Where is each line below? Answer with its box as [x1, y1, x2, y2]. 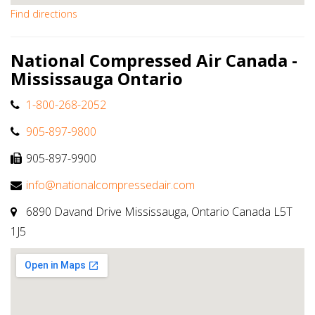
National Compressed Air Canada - [11, 49, 297, 72]
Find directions [11, 7, 77, 21]
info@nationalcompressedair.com [26, 177, 195, 193]
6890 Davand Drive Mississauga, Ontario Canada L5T [23, 204, 292, 220]
